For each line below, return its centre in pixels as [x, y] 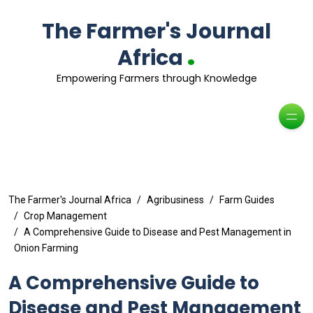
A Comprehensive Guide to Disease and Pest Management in [158, 232]
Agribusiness [175, 200]
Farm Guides [247, 200]
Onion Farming [46, 248]
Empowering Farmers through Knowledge [156, 78]
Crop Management [65, 216]
